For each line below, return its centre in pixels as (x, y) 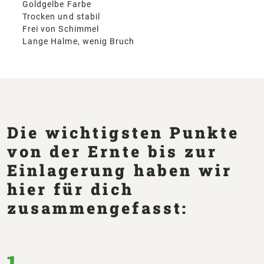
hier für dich (70, 189)
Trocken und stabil (61, 16)
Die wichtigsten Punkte (123, 132)
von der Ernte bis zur (112, 151)
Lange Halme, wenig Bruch (79, 41)
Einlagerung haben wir (120, 170)
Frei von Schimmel (61, 29)
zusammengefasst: (98, 207)
